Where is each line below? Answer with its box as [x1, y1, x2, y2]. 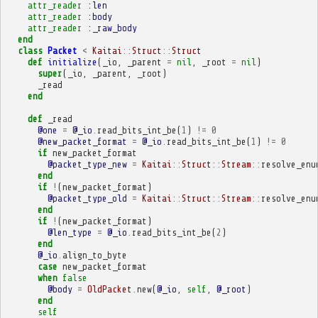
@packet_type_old [47, 192, 127, 204]
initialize [47, 56, 97, 67]
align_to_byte [62, 249, 127, 261]
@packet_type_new [47, 158, 127, 170]
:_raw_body [87, 22, 137, 33]
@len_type [47, 226, 92, 238]
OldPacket [87, 283, 132, 295]
